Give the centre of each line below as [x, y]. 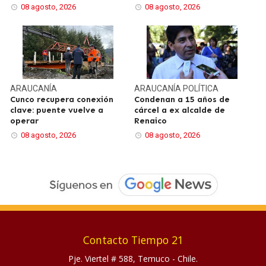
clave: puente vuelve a [57, 110]
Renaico [151, 121]
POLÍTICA [201, 89]
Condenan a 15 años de [182, 100]
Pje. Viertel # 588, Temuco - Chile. [133, 258]
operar [25, 121]
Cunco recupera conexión [62, 100]
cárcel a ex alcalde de [180, 110]
